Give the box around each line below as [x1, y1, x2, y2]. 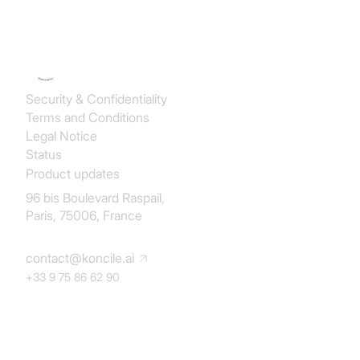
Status [26, 146, 62, 163]
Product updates [26, 165, 120, 182]
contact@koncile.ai [26, 249, 134, 266]
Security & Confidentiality [26, 90, 167, 107]
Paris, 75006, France [26, 207, 142, 224]
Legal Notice [26, 128, 97, 145]
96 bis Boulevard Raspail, [26, 190, 165, 207]
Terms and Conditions [26, 109, 149, 126]
